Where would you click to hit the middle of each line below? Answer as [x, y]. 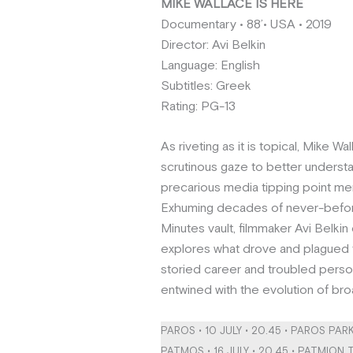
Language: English [210, 65]
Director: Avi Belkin [213, 45]
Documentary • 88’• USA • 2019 [246, 24]
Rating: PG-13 [198, 106]
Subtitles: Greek [206, 86]
